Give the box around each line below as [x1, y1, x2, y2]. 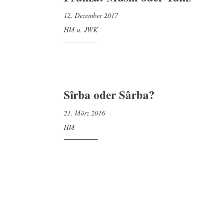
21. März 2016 [64, 108, 105, 118]
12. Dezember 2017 [64, 10, 118, 20]
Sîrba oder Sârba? [64, 86, 155, 103]
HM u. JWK [64, 24, 98, 34]
